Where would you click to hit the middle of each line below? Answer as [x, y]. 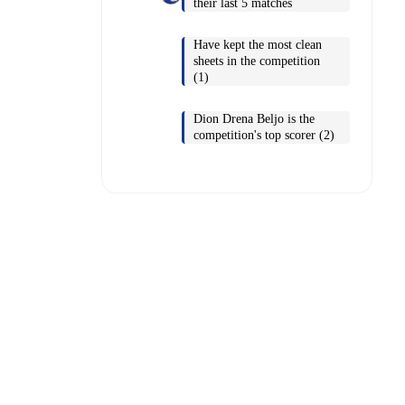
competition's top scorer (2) [264, 135]
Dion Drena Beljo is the [254, 118]
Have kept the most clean [258, 44]
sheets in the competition [257, 61]
